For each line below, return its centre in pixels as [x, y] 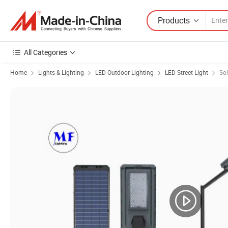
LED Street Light [187, 72]
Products [174, 20]
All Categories [46, 52]
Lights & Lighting [61, 72]
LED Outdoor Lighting [124, 72]
